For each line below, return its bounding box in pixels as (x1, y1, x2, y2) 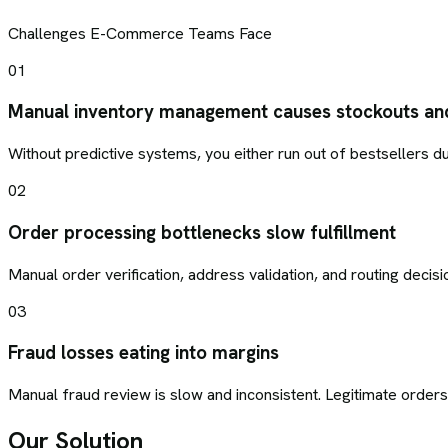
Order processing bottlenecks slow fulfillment (8, 219, 396, 245)
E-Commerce (90, 22, 184, 44)
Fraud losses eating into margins (8, 340, 279, 366)
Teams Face (184, 22, 272, 44)
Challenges (8, 22, 90, 44)
